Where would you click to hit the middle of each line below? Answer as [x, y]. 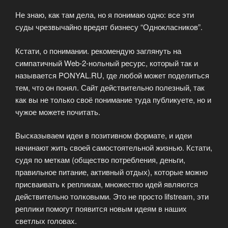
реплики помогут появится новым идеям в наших [101, 209]
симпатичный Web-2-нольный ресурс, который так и [107, 63]
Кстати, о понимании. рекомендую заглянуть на [98, 50]
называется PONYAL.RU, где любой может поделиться [112, 75]
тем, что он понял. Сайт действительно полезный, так [110, 87]
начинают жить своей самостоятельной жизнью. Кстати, [114, 148]
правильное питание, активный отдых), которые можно [111, 172]
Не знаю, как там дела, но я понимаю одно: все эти [105, 15]
